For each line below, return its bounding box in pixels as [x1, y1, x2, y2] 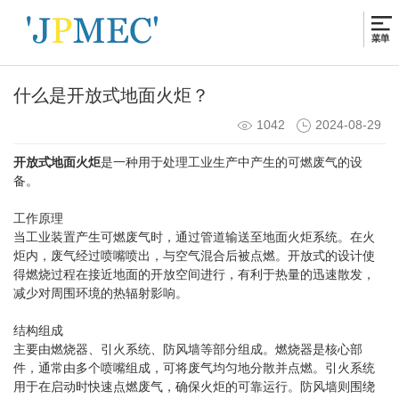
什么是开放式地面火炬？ [13, 85, 209, 106]
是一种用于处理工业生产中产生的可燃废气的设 [101, 156, 362, 170]
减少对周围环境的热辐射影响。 [13, 287, 188, 301]
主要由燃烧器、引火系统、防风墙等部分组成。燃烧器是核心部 [13, 343, 362, 357]
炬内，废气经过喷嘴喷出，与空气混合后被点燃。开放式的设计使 [13, 249, 375, 264]
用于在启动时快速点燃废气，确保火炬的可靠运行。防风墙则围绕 [13, 380, 375, 395]
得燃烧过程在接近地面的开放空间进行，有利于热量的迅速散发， [13, 268, 375, 282]
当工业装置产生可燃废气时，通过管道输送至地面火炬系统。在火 [13, 231, 375, 245]
